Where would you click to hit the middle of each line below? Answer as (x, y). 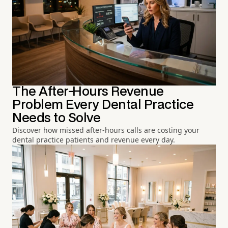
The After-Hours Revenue (88, 92)
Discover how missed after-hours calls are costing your (106, 130)
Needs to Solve (56, 119)
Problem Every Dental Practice (103, 105)
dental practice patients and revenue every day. (94, 140)
